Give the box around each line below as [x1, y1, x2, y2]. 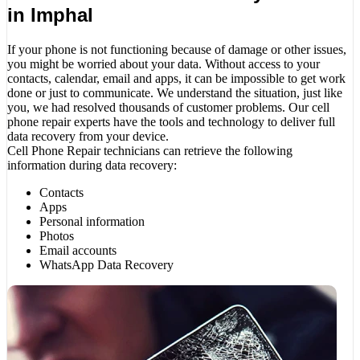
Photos [39, 228, 74, 243]
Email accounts [39, 243, 117, 257]
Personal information [39, 214, 145, 228]
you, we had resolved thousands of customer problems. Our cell [7, 100, 329, 114]
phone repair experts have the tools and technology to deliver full [7, 114, 335, 129]
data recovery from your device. [7, 129, 169, 143]
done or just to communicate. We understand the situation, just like [7, 85, 342, 100]
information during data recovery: [7, 157, 177, 172]
